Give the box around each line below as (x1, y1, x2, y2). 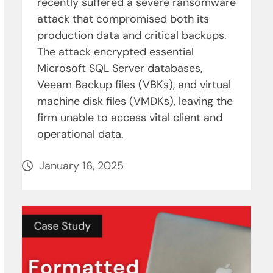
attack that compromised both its (37, 12, 209, 27)
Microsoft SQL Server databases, (37, 61, 202, 76)
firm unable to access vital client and (37, 110, 222, 126)
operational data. (37, 127, 124, 142)
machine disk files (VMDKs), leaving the (37, 94, 233, 109)
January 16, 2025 (38, 158, 124, 174)
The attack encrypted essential (37, 44, 194, 60)
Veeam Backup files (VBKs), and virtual (37, 77, 231, 93)
